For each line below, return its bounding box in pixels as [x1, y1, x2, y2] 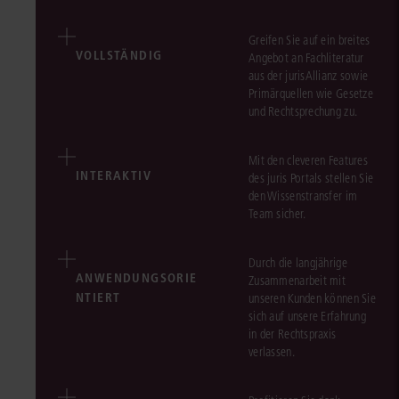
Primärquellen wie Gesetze [248, 86, 373, 102]
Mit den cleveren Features [248, 153, 368, 169]
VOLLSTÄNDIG [76, 47, 163, 64]
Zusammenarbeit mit [248, 273, 346, 289]
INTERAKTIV [76, 167, 151, 184]
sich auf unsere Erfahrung [248, 309, 366, 325]
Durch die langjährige [248, 256, 347, 272]
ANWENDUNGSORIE [76, 270, 198, 287]
